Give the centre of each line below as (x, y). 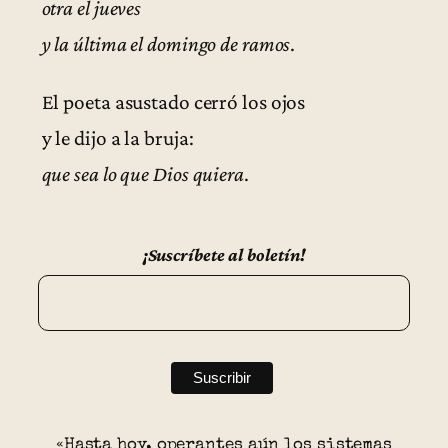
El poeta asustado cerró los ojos (173, 101)
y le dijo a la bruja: (117, 137)
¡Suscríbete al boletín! (224, 254)
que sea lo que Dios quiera (142, 173)
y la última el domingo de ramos (166, 44)
